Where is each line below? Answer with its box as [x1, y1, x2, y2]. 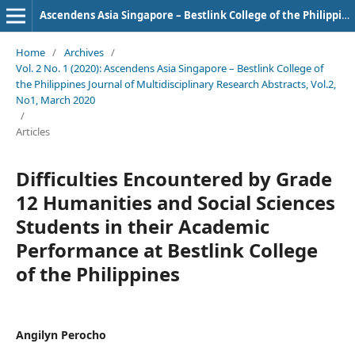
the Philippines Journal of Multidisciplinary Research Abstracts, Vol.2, [15, 76, 336, 91]
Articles [15, 124, 50, 139]
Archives [63, 44, 104, 59]
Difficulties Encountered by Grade [15, 165, 332, 192]
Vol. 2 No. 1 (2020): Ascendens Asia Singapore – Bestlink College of [15, 60, 323, 75]
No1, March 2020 [15, 92, 95, 107]
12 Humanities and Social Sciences [15, 189, 335, 216]
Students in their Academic [15, 212, 269, 239]
